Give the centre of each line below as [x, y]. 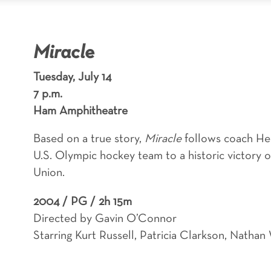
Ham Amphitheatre [80, 112]
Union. [49, 173]
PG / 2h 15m [101, 202]
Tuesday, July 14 [72, 78]
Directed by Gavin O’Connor [105, 219]
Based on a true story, [89, 139]
